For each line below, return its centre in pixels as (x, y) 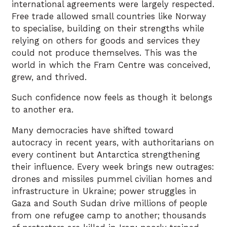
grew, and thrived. (49, 77)
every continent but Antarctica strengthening (106, 155)
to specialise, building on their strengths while (108, 28)
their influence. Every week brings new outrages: (113, 167)
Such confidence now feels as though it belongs (112, 98)
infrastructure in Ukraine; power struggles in (104, 191)
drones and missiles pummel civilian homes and (112, 179)
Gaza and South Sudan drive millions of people (109, 203)
